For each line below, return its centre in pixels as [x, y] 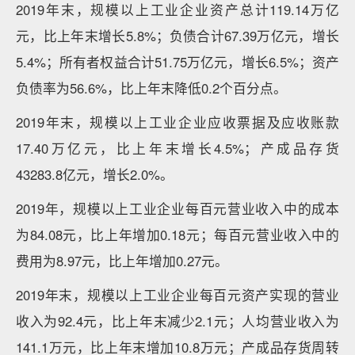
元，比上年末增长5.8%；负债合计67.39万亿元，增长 [177, 36]
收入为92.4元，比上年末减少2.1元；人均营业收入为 [177, 321]
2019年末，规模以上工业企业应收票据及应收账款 [177, 122]
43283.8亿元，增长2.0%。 [95, 174]
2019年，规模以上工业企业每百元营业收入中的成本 [177, 208]
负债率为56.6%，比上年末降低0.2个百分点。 [151, 88]
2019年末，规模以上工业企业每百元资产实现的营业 [177, 295]
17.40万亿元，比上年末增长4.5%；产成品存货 [177, 148]
